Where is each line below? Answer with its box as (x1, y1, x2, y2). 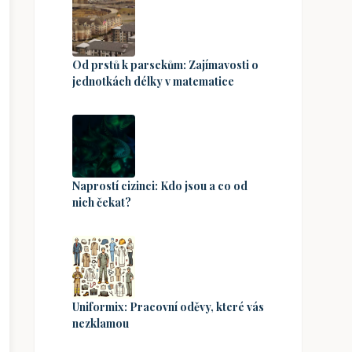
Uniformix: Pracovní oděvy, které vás (72, 299, 264, 314)
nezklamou (72, 315, 129, 331)
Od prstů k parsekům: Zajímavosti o (72, 57, 258, 72)
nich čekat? (72, 194, 131, 210)
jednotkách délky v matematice (72, 73, 234, 89)
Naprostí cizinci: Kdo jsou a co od (72, 178, 247, 193)
